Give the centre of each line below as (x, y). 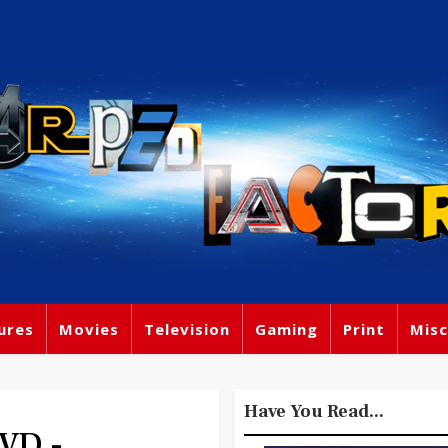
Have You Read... (314, 411)
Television (187, 329)
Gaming (286, 329)
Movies (89, 329)
